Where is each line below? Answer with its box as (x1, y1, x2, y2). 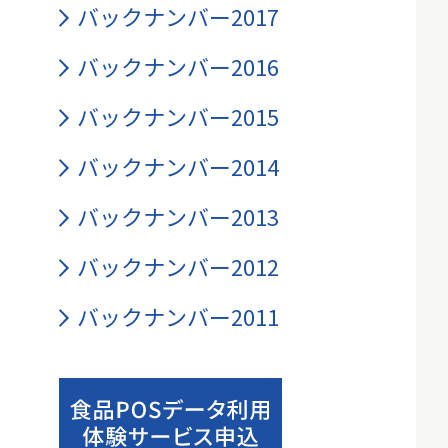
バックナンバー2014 (77, 150, 279, 182)
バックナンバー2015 (77, 100, 279, 132)
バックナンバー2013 (77, 200, 279, 232)
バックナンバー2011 (77, 300, 279, 332)
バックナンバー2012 (77, 250, 279, 282)
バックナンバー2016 (77, 50, 279, 82)
